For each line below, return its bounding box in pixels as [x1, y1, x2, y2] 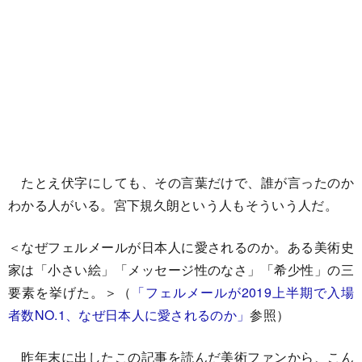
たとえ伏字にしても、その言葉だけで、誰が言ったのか [8, 173, 354, 192]
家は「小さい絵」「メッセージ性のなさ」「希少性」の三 [8, 260, 354, 280]
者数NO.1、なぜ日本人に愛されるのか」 [8, 305, 250, 325]
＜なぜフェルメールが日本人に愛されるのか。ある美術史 [8, 238, 354, 257]
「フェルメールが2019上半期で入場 [131, 283, 354, 302]
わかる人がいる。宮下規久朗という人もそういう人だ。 [8, 196, 338, 215]
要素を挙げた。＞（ [8, 283, 132, 302]
